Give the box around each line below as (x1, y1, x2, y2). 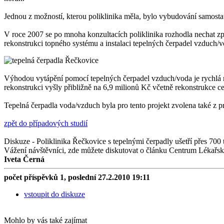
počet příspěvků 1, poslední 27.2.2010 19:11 (4, 173, 150, 182)
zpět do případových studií (4, 119, 87, 128)
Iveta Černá (4, 155, 44, 164)
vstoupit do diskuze (24, 190, 85, 199)
